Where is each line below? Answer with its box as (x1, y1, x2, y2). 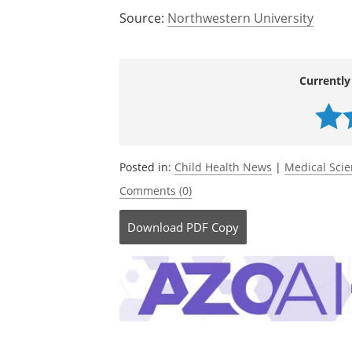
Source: (119, 9, 167, 26)
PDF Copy (186, 219, 239, 235)
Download (127, 219, 183, 235)
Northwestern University (167, 9, 313, 26)
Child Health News (174, 159, 272, 174)
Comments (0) (119, 183, 192, 198)
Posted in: (119, 159, 174, 174)
